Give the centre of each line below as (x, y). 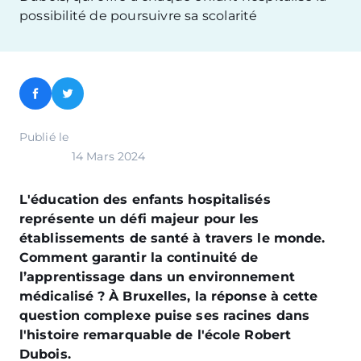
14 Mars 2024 (109, 156)
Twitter (90, 99)
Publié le (46, 137)
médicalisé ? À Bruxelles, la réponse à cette (169, 296)
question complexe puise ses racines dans (165, 315)
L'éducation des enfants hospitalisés (145, 199)
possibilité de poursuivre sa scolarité (139, 16)
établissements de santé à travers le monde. (172, 238)
